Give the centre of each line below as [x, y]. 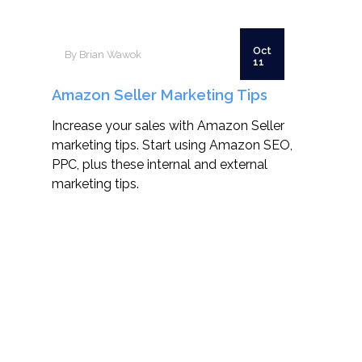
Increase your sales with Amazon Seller [168, 126]
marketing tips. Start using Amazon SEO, [172, 145]
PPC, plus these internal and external [160, 164]
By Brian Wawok [103, 54]
